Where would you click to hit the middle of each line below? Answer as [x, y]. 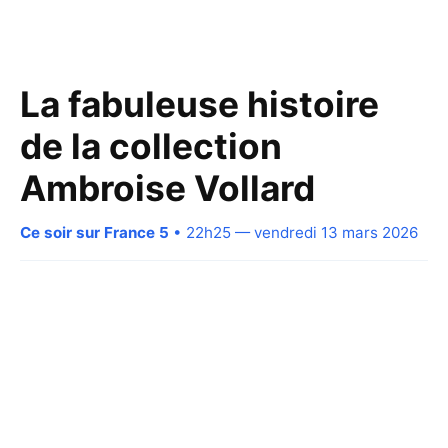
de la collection [151, 146]
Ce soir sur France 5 [94, 232]
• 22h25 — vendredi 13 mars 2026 [293, 232]
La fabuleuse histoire [199, 104]
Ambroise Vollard [167, 188]
